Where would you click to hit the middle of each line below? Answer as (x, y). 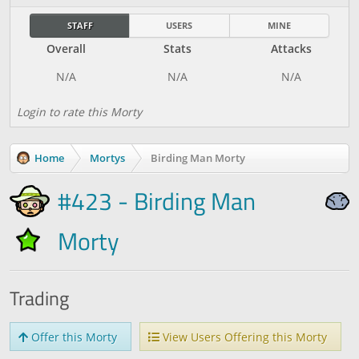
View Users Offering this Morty (243, 337)
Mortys (107, 158)
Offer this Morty (73, 337)
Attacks (291, 48)
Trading (39, 298)
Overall (66, 48)
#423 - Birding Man (157, 201)
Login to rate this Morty (79, 112)
